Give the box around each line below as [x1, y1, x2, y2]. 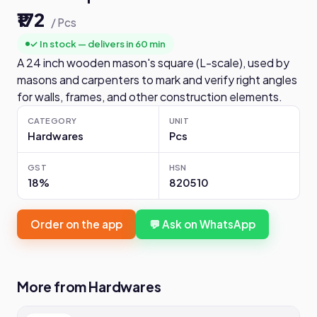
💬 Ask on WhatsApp [149, 217, 255, 231]
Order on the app [30, 217, 122, 231]
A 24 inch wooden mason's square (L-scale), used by [17, 55, 289, 71]
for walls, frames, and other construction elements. [17, 89, 282, 105]
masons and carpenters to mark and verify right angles [17, 72, 297, 88]
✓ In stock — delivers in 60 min [30, 38, 166, 50]
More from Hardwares [17, 278, 161, 296]
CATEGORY [28, 115, 77, 126]
